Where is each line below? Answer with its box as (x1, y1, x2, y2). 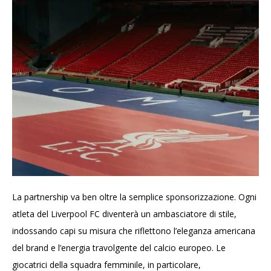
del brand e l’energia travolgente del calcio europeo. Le (12, 242, 226, 254)
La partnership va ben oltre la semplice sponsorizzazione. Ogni (12, 191, 256, 203)
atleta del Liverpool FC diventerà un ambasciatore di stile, (12, 208, 237, 220)
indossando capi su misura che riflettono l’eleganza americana (12, 225, 255, 237)
